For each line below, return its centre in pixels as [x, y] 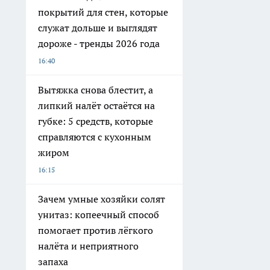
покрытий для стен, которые [103, 12]
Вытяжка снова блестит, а [96, 90]
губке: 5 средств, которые [96, 121]
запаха [53, 262]
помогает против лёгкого [96, 231]
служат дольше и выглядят [98, 28]
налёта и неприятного [88, 246]
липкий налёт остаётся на [96, 106]
